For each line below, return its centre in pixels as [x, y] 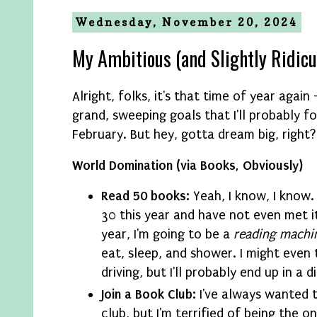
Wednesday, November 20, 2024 [187, 22]
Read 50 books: [146, 196]
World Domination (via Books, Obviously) [188, 165]
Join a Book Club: [149, 295]
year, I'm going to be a [168, 235]
